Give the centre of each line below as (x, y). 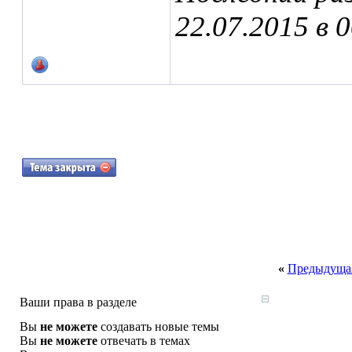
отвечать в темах (144, 341)
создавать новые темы (158, 326)
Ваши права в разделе (78, 302)
